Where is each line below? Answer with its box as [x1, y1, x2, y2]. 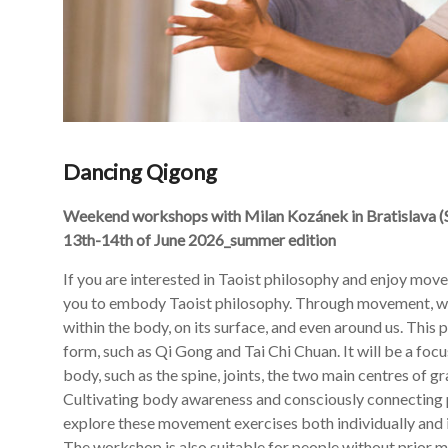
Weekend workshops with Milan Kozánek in [63, 205, 366, 225]
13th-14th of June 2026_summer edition [63, 229, 336, 249]
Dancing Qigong [63, 157, 217, 185]
